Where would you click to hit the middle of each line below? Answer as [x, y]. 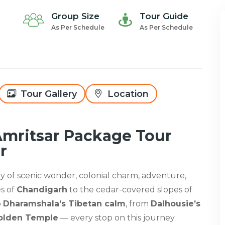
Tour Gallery [47, 94]
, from [138, 203]
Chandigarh [42, 189]
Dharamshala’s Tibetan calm [64, 203]
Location [127, 94]
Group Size [75, 16]
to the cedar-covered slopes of [130, 189]
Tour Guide [164, 16]
